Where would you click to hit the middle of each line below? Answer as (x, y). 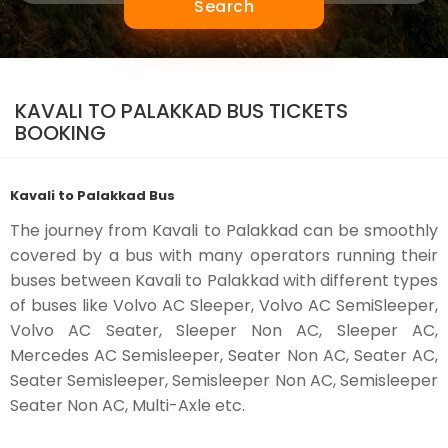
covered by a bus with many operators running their (224, 255)
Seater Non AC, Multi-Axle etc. (127, 405)
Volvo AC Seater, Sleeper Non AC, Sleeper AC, (224, 330)
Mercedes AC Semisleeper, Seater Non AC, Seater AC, (224, 355)
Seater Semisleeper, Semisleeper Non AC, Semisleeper (224, 380)
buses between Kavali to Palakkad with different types (224, 280)
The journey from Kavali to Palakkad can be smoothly (224, 230)
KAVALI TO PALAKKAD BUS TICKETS (181, 111)
